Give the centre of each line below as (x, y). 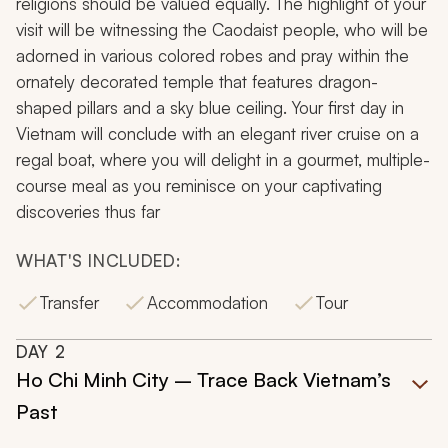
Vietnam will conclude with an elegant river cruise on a (217, 134)
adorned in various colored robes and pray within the (212, 56)
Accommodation (207, 303)
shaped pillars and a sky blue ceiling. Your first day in (210, 108)
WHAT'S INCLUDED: (98, 261)
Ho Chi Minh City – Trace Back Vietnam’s (203, 380)
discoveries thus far (88, 212)
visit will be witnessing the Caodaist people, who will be (222, 30)
